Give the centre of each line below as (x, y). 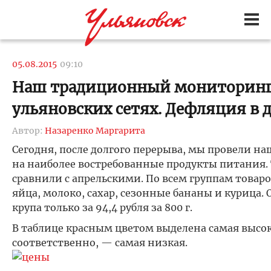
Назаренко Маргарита (95, 131)
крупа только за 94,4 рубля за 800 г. (102, 207)
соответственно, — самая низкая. (100, 243)
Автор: (28, 131)
